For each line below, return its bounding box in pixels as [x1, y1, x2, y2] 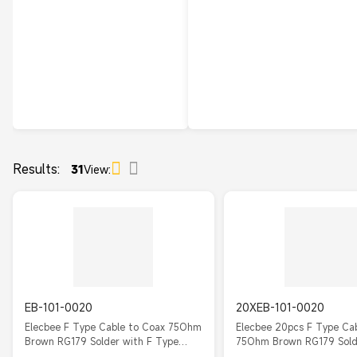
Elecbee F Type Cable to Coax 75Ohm [25, 320, 202, 333]
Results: [13, 159, 65, 178]
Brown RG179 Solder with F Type [25, 335, 178, 347]
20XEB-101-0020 [235, 300, 324, 315]
